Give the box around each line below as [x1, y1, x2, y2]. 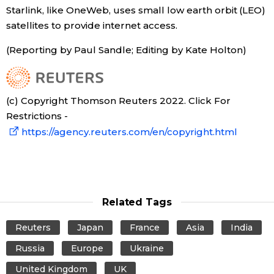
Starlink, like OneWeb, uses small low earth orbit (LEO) [6, 4, 266, 16]
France [129, 221, 160, 233]
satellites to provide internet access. [6, 19, 177, 31]
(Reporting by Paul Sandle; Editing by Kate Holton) [6, 43, 246, 56]
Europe [70, 242, 103, 254]
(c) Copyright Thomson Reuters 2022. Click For [6, 94, 231, 106]
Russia [15, 242, 45, 254]
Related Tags [102, 196, 172, 208]
